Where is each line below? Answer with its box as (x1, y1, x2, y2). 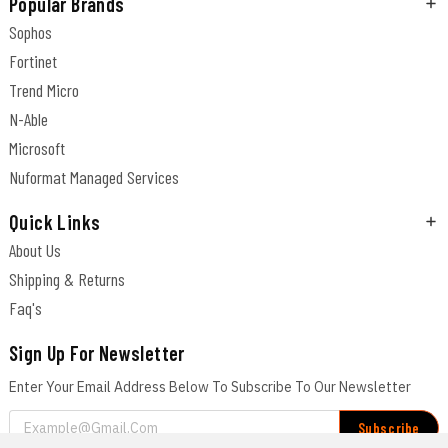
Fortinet (8, 50, 57, 73)
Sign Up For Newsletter (8, 341, 185, 366)
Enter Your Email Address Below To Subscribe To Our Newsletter (8, 378, 411, 397)
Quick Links (8, 210, 101, 235)
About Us (8, 239, 61, 262)
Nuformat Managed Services (8, 166, 179, 189)
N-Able (8, 108, 48, 131)
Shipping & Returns (8, 268, 125, 291)
